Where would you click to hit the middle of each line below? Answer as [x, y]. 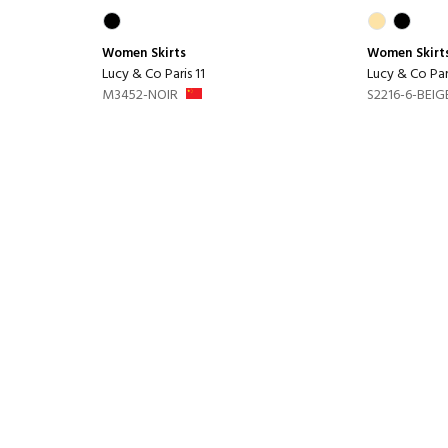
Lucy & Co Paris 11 [153, 74]
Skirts [168, 53]
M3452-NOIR [140, 95]
